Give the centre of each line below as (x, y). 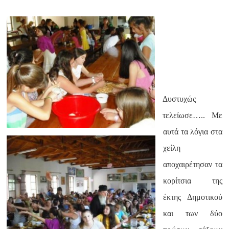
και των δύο (193, 213)
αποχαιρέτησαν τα (193, 164)
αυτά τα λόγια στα (193, 132)
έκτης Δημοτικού (193, 197)
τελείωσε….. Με (192, 115)
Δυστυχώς (179, 99)
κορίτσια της (193, 181)
